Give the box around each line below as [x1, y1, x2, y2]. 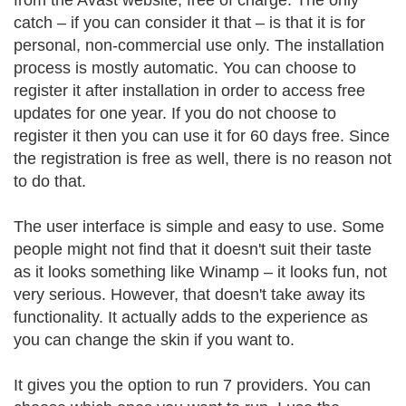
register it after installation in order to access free [14, 82, 365, 100]
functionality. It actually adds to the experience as [14, 308, 368, 326]
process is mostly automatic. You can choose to [14, 59, 356, 77]
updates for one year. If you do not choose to [14, 104, 336, 122]
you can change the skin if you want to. [14, 331, 295, 349]
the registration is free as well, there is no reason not [14, 150, 391, 168]
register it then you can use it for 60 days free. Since [14, 127, 390, 145]
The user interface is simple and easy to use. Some [14, 217, 384, 236]
